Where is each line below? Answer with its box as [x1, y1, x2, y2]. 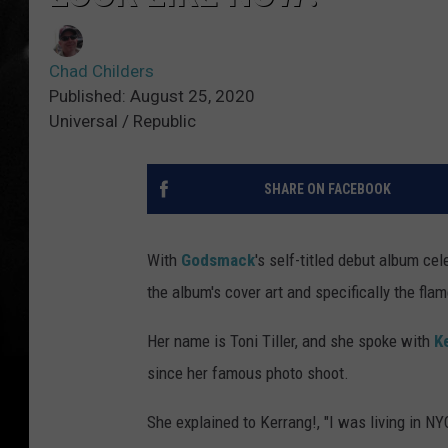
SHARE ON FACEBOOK [263, 181, 391, 198]
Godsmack [181, 250, 255, 271]
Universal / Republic [49, 111, 196, 132]
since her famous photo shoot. [147, 363, 349, 384]
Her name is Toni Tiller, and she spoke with [147, 331, 434, 352]
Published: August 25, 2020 [49, 86, 255, 107]
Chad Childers [49, 61, 154, 82]
